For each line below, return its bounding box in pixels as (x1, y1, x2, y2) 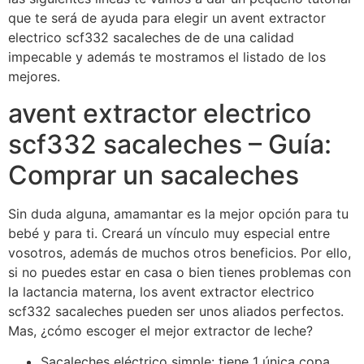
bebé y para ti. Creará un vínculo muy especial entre (8, 224, 330, 241)
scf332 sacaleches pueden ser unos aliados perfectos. (8, 302, 344, 319)
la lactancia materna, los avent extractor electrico (8, 283, 314, 300)
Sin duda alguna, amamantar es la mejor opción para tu (8, 205, 349, 222)
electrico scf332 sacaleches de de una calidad (8, 29, 294, 46)
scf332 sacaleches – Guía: (8, 128, 331, 160)
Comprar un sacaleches (8, 158, 299, 191)
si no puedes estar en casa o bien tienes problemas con (8, 263, 351, 280)
